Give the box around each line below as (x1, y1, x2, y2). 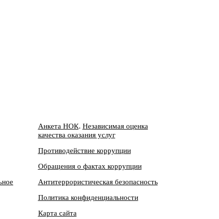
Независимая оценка (82, 122, 148, 131)
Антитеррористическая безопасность (38, 178, 158, 186)
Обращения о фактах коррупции (38, 162, 142, 171)
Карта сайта (38, 209, 77, 218)
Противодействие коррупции (38, 147, 131, 155)
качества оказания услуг (38, 131, 115, 139)
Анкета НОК (38, 122, 79, 131)
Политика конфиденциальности (38, 194, 138, 202)
